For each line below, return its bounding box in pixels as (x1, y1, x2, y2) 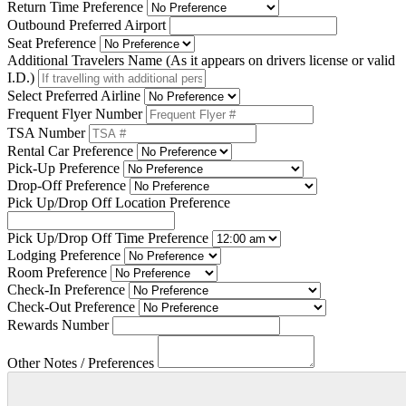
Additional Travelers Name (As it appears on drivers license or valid (7, 52, 395, 68)
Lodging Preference (7, 246, 121, 263)
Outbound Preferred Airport (7, 16, 166, 33)
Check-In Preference (7, 281, 125, 297)
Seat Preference (7, 34, 96, 51)
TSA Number (7, 124, 85, 140)
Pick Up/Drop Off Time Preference (7, 229, 208, 246)
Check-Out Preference (7, 298, 135, 314)
